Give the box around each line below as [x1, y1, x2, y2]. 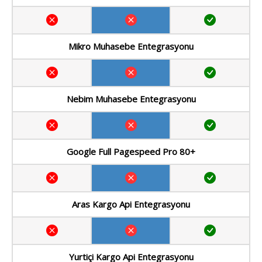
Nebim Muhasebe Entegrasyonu [66, 93, 196, 105]
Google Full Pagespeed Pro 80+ [67, 146, 195, 158]
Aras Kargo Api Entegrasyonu [72, 198, 190, 211]
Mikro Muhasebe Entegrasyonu [68, 40, 194, 53]
